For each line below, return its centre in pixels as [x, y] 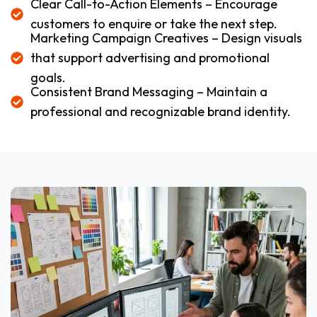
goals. [48, 77]
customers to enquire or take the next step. [154, 23]
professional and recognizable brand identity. [160, 111]
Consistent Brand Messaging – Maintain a [149, 91]
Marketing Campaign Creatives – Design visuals [166, 38]
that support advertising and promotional [150, 57]
